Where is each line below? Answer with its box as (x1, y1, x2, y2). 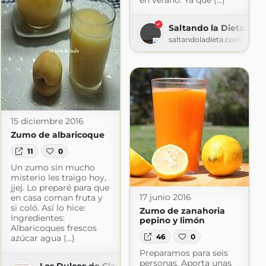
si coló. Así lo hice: (10, 202, 85, 213)
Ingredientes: (10, 212, 65, 223)
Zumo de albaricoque (10, 129, 104, 141)
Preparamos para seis (139, 247, 228, 258)
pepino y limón (139, 215, 205, 226)
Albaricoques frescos (10, 222, 97, 233)
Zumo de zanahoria (139, 205, 225, 217)
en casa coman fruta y (10, 192, 103, 203)
